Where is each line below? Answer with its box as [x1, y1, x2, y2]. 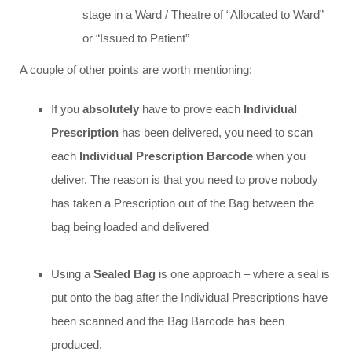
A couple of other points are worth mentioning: [20, 63, 252, 77]
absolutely [82, 102, 139, 116]
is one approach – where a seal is [156, 267, 330, 281]
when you [253, 149, 306, 163]
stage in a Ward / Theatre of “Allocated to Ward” [82, 8, 324, 22]
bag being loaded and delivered [51, 220, 209, 234]
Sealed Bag [93, 267, 156, 281]
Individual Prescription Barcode [79, 149, 253, 163]
